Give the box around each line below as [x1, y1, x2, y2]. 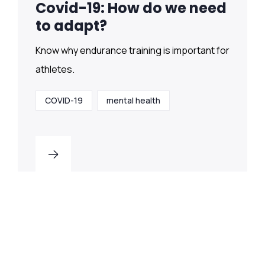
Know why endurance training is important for [35, 44, 230, 57]
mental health [106, 95, 160, 106]
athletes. [35, 63, 75, 76]
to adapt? [35, 16, 107, 36]
